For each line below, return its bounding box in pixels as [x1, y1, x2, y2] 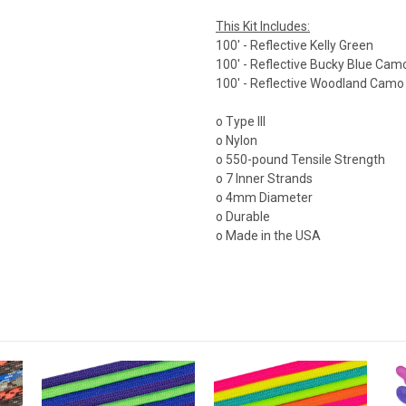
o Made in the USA [216, 227, 321, 243]
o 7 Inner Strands [216, 170, 313, 186]
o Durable [216, 208, 270, 224]
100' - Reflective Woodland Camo [216, 75, 404, 91]
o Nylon [216, 132, 257, 148]
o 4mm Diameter [216, 189, 313, 205]
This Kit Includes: [216, 18, 310, 34]
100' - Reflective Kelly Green [216, 37, 373, 53]
